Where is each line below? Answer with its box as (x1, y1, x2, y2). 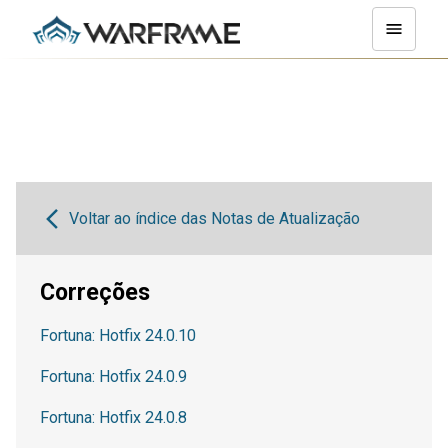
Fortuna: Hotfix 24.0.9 (40, 367, 187, 386)
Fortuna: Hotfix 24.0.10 (40, 326, 196, 345)
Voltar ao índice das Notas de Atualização (68, 209, 360, 228)
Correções (40, 279, 150, 306)
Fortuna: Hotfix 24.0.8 (40, 408, 187, 427)
